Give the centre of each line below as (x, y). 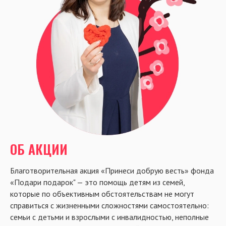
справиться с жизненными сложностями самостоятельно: (109, 205)
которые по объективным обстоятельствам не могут (102, 194)
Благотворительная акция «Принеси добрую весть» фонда (112, 171)
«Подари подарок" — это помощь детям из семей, (97, 182)
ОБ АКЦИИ (39, 149)
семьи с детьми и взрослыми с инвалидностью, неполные (109, 217)
